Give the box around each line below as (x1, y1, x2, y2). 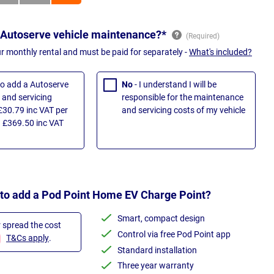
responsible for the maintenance (122, 92, 243, 103)
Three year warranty (117, 261, 194, 271)
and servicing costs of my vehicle (122, 105, 245, 116)
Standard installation (117, 245, 197, 255)
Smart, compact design (117, 213, 205, 223)
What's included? (189, 47, 252, 57)
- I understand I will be (135, 80, 217, 90)
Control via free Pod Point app (117, 229, 231, 239)
